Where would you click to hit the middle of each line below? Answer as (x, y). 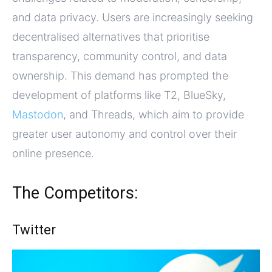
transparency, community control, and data (120, 56)
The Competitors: (75, 193)
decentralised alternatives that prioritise (111, 36)
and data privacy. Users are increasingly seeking (133, 17)
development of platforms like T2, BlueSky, (119, 95)
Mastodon (38, 114)
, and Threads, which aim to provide (154, 114)
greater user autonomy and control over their (124, 134)
